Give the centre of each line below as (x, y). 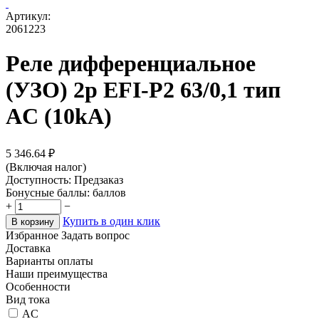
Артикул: (28, 16)
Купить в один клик (111, 221)
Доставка (28, 248)
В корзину (33, 221)
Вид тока (28, 299)
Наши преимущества (57, 273)
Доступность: (38, 179)
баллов (109, 192)
